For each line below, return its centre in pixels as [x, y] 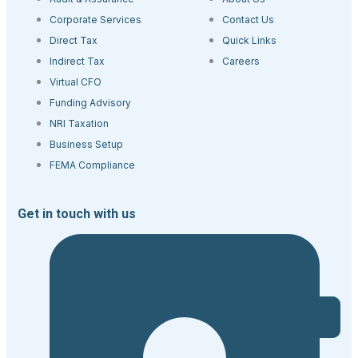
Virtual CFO [76, 82]
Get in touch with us [77, 214]
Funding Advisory [90, 103]
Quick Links [249, 40]
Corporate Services [95, 20]
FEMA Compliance [92, 165]
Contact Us [248, 20]
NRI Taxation [79, 123]
